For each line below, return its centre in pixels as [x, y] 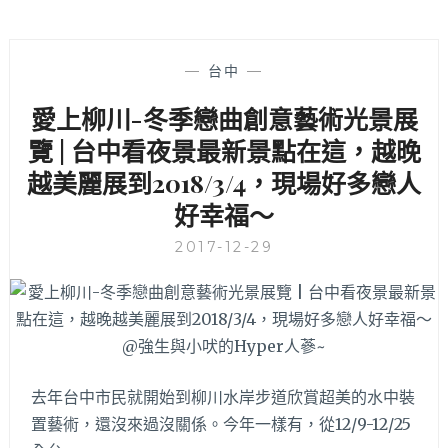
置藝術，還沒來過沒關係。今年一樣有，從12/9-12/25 [221, 423]
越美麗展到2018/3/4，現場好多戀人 [224, 183]
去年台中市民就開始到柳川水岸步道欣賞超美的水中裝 [223, 396]
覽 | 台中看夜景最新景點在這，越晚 [224, 151]
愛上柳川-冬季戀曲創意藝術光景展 [224, 119]
